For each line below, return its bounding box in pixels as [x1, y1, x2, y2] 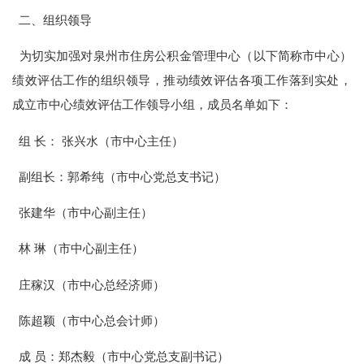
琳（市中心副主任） [34, 241, 145, 256]
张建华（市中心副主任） [12, 206, 154, 220]
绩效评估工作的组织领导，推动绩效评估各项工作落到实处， [12, 73, 352, 88]
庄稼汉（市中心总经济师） [12, 277, 166, 292]
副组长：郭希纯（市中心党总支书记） [12, 169, 227, 184]
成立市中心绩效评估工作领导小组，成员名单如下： [12, 97, 293, 112]
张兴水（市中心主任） [62, 133, 184, 148]
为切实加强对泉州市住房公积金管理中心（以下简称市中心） [12, 49, 352, 63]
